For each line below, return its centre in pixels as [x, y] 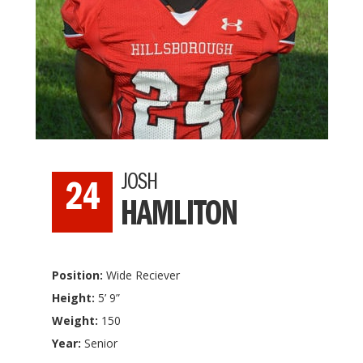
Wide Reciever [143, 275]
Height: [75, 298]
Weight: [77, 320]
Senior [101, 343]
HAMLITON [179, 218]
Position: [79, 275]
